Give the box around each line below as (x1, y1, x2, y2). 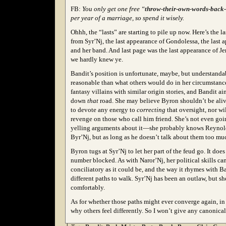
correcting (137, 106, 167, 114)
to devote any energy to (71, 106, 137, 114)
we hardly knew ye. (71, 55, 123, 63)
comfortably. (71, 184, 105, 191)
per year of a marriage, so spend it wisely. (71, 14, 184, 22)
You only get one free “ (82, 5, 145, 13)
